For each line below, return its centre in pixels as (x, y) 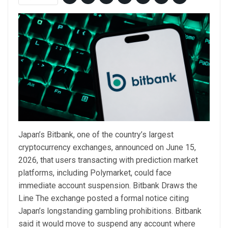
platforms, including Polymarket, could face (95, 173)
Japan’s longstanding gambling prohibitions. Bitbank (110, 211)
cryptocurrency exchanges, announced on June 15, (107, 148)
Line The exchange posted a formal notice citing (104, 198)
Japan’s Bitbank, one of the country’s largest (96, 135)
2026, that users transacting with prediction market (108, 160)
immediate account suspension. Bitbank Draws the (108, 186)
